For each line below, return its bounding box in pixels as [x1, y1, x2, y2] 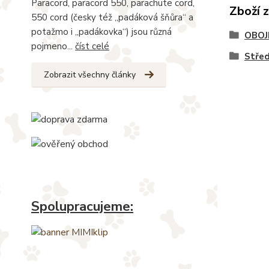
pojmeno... [31, 40, 75, 52]
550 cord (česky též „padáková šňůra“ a [31, 11, 193, 23]
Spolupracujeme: [31, 197, 133, 216]
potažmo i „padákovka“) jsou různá [31, 25, 172, 38]
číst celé [75, 40, 109, 52]
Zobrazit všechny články [44, 68, 136, 80]
